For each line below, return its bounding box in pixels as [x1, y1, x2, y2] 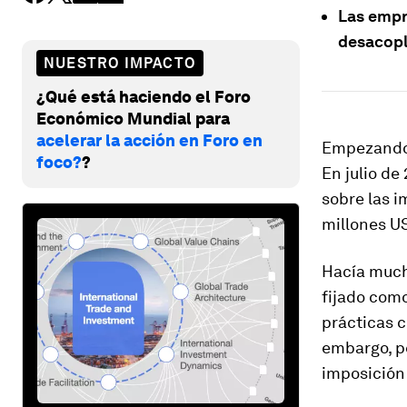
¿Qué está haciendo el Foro [36, 86, 251, 106]
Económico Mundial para [36, 108, 230, 128]
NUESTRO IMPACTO [44, 54, 196, 72]
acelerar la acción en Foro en [36, 130, 263, 150]
